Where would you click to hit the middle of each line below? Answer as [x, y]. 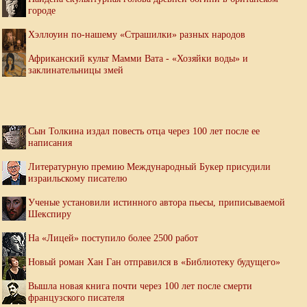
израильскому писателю [77, 179]
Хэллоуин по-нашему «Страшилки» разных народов [137, 35]
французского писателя [76, 298]
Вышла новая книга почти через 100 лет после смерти [140, 286]
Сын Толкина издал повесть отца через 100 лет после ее [144, 131]
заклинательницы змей [76, 70]
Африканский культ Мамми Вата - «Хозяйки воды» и [138, 59]
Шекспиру [50, 214]
